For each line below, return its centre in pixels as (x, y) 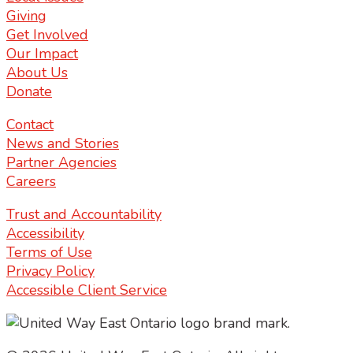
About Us (37, 73)
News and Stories (63, 144)
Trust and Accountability (84, 215)
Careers (31, 182)
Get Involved (47, 35)
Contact (30, 125)
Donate (29, 92)
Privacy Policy (50, 271)
